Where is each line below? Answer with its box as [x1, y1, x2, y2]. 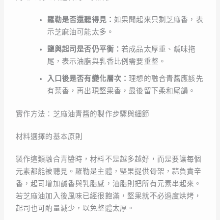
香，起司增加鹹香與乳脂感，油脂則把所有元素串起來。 [15, 179, 202, 188]
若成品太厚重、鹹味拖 [121, 45, 196, 54]
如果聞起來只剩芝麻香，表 [113, 16, 203, 24]
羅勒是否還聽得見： [47, 16, 114, 24]
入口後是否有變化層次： [47, 75, 129, 83]
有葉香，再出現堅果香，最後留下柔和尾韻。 [47, 87, 196, 95]
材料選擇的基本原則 [15, 132, 83, 140]
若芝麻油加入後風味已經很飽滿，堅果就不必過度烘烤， [15, 192, 202, 200]
